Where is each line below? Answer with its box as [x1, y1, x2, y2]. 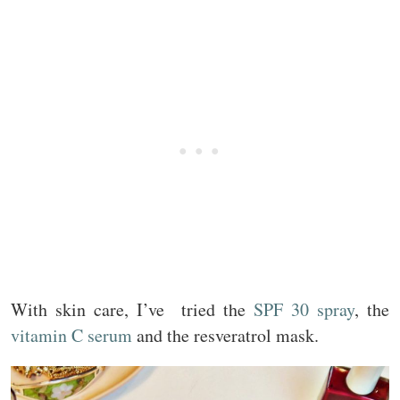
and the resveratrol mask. [132, 323, 329, 348]
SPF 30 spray [254, 297, 355, 322]
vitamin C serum [11, 323, 132, 348]
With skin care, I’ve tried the [11, 297, 254, 322]
